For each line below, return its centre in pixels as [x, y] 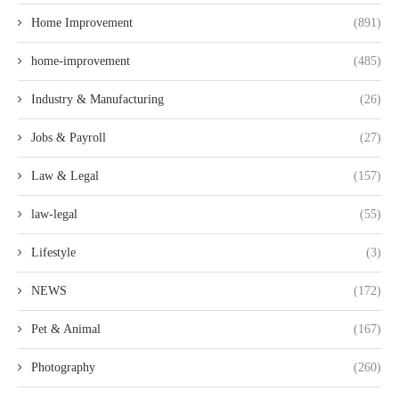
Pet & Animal [66, 330]
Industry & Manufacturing [98, 100]
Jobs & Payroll [69, 138]
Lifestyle [53, 253]
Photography [63, 368]
